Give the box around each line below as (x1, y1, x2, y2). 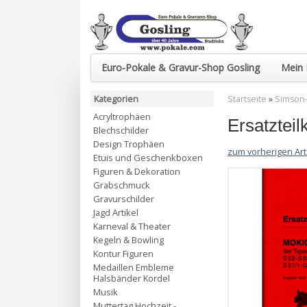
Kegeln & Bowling (93, 234, 164, 246)
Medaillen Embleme (93, 261, 174, 273)
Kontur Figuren (93, 247, 153, 260)
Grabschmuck (93, 179, 150, 191)
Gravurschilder (93, 193, 154, 205)
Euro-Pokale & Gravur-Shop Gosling (101, 61, 260, 74)
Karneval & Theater (93, 220, 171, 232)
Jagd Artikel (93, 206, 138, 219)
